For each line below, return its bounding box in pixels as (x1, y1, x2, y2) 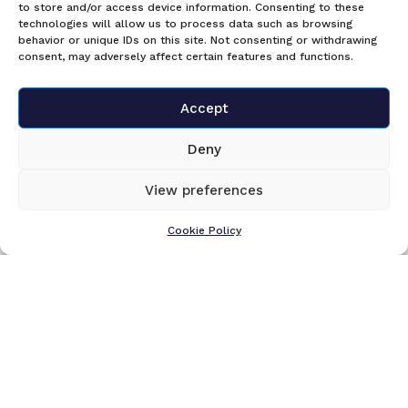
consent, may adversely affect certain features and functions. (18, 50, 353, 63)
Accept (179, 99, 229, 117)
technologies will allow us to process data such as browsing (18, 17, 352, 30)
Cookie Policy (167, 224, 241, 237)
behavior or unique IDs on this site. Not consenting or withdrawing (18, 34, 377, 46)
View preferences (145, 181, 263, 199)
